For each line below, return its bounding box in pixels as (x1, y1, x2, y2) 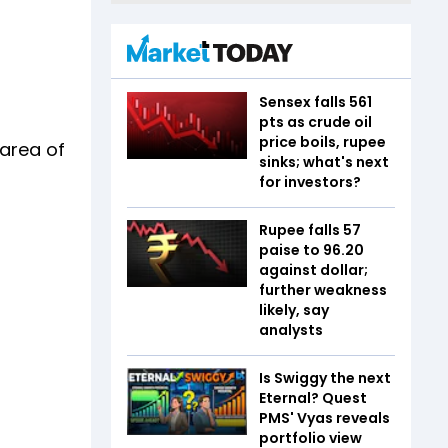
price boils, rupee (259, 131, 386, 152)
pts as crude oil (259, 111, 372, 132)
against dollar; (259, 259, 368, 280)
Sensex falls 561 (259, 91, 372, 112)
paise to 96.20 (259, 239, 364, 260)
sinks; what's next (259, 151, 389, 172)
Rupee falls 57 (259, 219, 361, 240)
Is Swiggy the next (259, 367, 391, 388)
